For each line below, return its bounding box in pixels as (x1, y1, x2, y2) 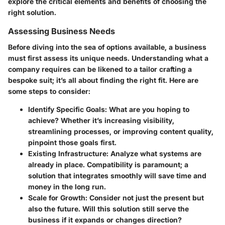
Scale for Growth (28, 193, 85, 202)
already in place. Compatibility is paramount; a (28, 160, 188, 169)
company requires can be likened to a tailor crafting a (8, 65, 192, 73)
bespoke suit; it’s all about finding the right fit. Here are (8, 76, 198, 84)
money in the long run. (28, 182, 106, 191)
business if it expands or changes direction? (28, 215, 182, 224)
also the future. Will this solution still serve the (28, 204, 189, 213)
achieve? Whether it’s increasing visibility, (28, 116, 174, 125)
